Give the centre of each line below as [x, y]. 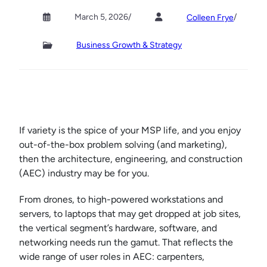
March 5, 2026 [101, 17]
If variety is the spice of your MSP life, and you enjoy [130, 131]
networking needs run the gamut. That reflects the [126, 243]
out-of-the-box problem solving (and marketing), [123, 145]
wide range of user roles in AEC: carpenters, [112, 257]
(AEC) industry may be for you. [84, 173]
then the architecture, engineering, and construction [131, 159]
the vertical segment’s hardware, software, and [118, 228]
